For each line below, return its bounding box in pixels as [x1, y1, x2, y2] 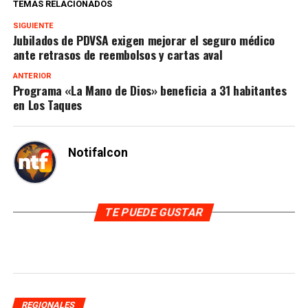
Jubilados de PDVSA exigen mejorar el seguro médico [12, 31, 276, 49]
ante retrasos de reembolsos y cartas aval [12, 45, 223, 64]
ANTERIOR [12, 71, 52, 81]
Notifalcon [67, 146, 128, 160]
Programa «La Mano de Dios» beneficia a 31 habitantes [12, 81, 287, 100]
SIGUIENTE [12, 21, 54, 31]
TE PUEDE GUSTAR [103, 206, 205, 219]
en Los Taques [12, 96, 82, 114]
